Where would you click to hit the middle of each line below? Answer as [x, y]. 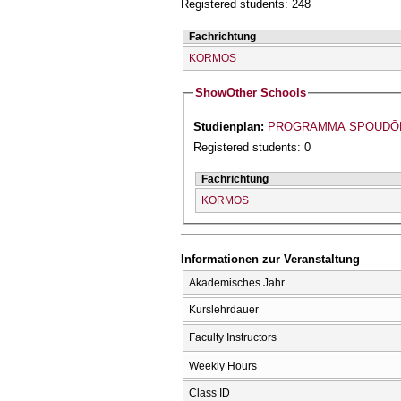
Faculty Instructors [233, 337]
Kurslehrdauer [224, 309]
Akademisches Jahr [237, 282]
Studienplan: [231, 127]
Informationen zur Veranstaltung [270, 260]
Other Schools [267, 93]
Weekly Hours [223, 366]
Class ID [209, 392]
